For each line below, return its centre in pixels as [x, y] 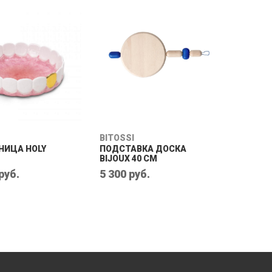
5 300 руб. [125, 174]
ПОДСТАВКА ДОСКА [143, 149]
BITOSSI [117, 138]
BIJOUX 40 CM [128, 158]
